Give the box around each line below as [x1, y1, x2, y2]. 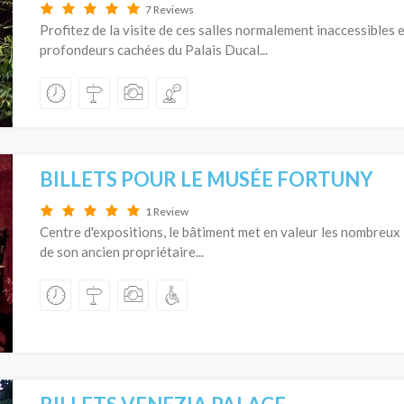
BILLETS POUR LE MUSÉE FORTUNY [40, 167, 373, 191]
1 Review [145, 205, 188, 218]
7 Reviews [145, 3, 194, 16]
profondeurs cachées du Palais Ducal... [40, 41, 268, 58]
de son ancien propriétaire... [40, 243, 204, 260]
